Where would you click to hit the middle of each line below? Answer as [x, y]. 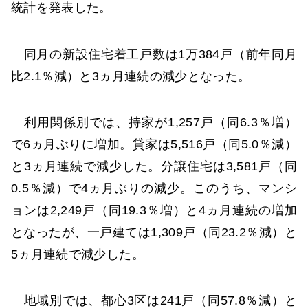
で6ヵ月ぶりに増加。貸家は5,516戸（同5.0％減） [154, 144]
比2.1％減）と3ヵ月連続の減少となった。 [131, 76]
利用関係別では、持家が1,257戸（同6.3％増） [154, 122]
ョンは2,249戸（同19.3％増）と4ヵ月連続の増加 [154, 210]
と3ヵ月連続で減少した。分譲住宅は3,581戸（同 [154, 166]
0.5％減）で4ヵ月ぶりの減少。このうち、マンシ [154, 188]
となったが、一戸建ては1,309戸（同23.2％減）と [154, 232]
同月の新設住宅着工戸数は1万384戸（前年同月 [154, 54]
